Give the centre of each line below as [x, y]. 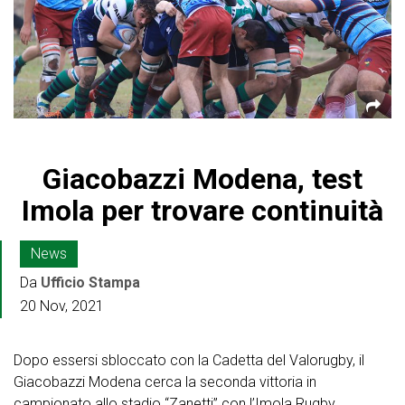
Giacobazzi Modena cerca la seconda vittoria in [165, 382]
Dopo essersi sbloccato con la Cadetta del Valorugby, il [189, 361]
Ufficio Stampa [90, 283]
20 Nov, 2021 [62, 306]
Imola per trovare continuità [202, 211]
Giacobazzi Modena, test [202, 179]
